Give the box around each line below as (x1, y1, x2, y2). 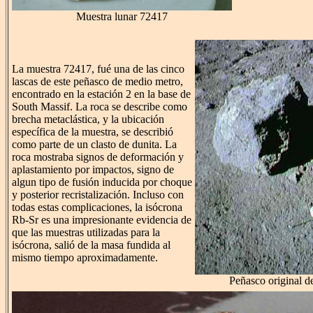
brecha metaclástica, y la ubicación (12, 113, 164, 126)
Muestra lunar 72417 (76, 10, 168, 23)
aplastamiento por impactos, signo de (12, 163, 174, 176)
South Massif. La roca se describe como (12, 101, 187, 113)
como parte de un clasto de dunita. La (12, 138, 177, 151)
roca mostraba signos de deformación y (12, 151, 184, 163)
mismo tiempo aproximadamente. (12, 252, 158, 264)
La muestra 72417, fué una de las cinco (12, 63, 184, 75)
